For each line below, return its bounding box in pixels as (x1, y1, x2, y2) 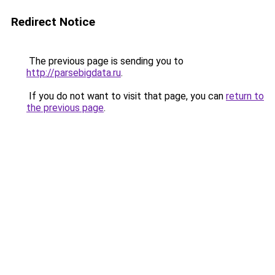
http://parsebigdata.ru (26, 67, 121, 79)
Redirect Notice (11, 15, 95, 29)
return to (226, 90, 264, 102)
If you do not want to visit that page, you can (26, 90, 226, 102)
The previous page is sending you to (26, 55, 184, 67)
